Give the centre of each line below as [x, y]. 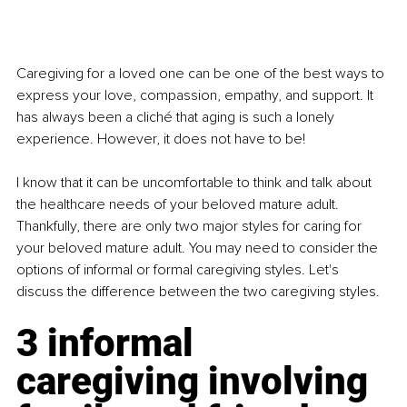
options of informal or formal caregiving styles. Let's [179, 269]
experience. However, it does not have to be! [161, 139]
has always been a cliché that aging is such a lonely [177, 117]
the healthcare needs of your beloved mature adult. [179, 204]
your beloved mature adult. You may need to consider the [199, 248]
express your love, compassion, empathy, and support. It [197, 95]
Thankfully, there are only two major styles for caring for [191, 226]
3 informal [109, 342]
